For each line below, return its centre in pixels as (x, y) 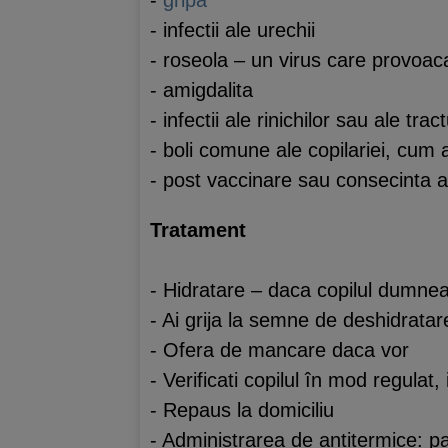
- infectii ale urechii (232, 30)
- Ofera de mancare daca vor (279, 350)
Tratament (198, 230)
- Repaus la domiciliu (242, 410)
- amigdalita (201, 90)
